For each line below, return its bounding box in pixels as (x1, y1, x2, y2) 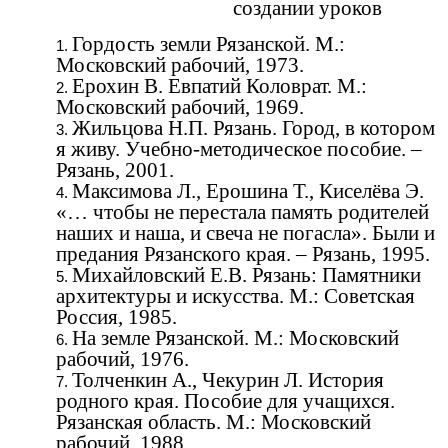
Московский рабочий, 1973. (56, 52, 304, 77)
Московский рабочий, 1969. (56, 94, 304, 119)
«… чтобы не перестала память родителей (56, 199, 429, 224)
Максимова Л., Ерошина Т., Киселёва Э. (72, 178, 424, 203)
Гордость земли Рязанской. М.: (72, 31, 345, 56)
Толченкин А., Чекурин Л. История (72, 367, 384, 392)
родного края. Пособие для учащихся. (56, 388, 395, 413)
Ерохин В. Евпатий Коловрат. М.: (72, 73, 367, 98)
